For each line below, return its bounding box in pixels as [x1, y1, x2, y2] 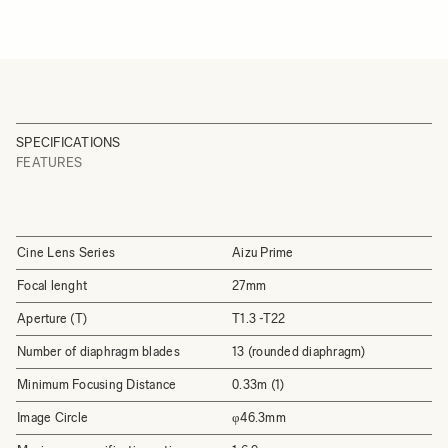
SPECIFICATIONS [16, 134, 121, 150]
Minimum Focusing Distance [17, 376, 177, 392]
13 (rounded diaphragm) [232, 343, 366, 359]
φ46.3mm [232, 409, 286, 425]
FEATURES [16, 154, 83, 170]
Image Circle [17, 409, 89, 425]
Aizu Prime [232, 244, 294, 260]
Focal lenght [17, 277, 88, 293]
